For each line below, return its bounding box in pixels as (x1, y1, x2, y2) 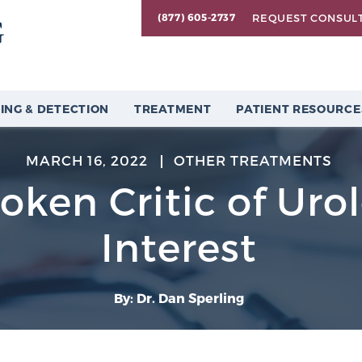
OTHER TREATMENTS (174, 152, 333, 168)
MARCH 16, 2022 (26, 152, 149, 168)
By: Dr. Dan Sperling (114, 290, 245, 305)
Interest (101, 223, 258, 269)
